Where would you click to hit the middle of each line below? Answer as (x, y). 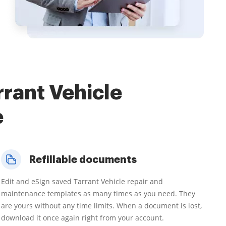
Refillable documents (83, 159)
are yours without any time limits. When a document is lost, (101, 206)
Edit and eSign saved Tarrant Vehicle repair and (82, 181)
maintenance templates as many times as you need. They (98, 193)
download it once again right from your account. (82, 218)
